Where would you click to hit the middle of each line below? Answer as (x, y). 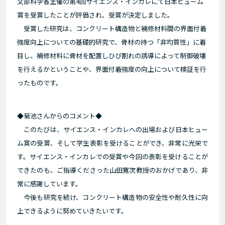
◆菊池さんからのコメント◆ (60, 116)
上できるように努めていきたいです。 (72, 210)
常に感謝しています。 (49, 183)
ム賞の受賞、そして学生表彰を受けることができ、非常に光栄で (113, 143)
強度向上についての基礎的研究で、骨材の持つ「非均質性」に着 (111, 42)
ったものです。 (40, 82)
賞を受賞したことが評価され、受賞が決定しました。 (95, 15)
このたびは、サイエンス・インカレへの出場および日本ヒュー (113, 129)
